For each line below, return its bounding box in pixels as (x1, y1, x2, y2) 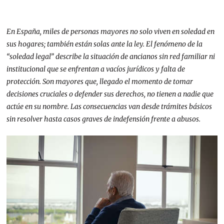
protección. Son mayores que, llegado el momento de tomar (6, 76, 193, 86)
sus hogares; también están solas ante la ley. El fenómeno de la (6, 39, 203, 48)
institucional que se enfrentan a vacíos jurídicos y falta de (6, 64, 185, 73)
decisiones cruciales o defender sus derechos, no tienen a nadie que (6, 89, 214, 98)
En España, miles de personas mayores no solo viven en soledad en (6, 26, 215, 36)
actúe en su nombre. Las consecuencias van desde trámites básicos (6, 101, 212, 111)
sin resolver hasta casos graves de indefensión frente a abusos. (6, 114, 201, 123)
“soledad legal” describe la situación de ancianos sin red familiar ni (6, 51, 215, 61)
